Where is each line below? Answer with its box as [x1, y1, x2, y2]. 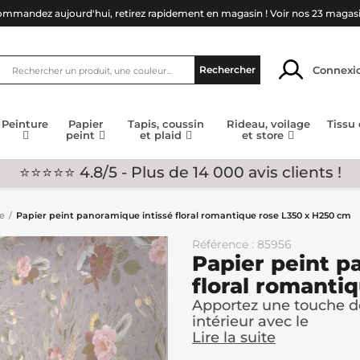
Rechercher [199, 63, 256, 76]
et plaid [140, 129, 186, 142]
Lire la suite [192, 329, 276, 346]
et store [242, 129, 288, 142]
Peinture [2, 117, 49, 131]
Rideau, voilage [226, 117, 310, 131]
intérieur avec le [192, 313, 309, 330]
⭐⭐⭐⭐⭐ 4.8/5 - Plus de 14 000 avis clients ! [18, 162, 342, 182]
